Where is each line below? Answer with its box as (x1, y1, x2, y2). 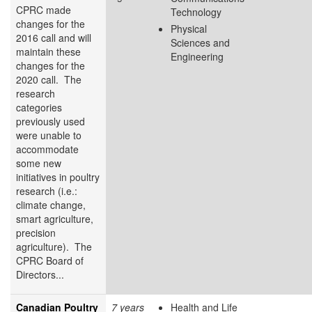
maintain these (16, 44, 81, 58)
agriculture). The (16, 239, 92, 253)
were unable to (16, 127, 81, 142)
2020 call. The (16, 72, 81, 86)
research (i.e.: (16, 183, 77, 198)
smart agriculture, (16, 211, 93, 226)
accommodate (16, 141, 79, 156)
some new (16, 155, 61, 170)
